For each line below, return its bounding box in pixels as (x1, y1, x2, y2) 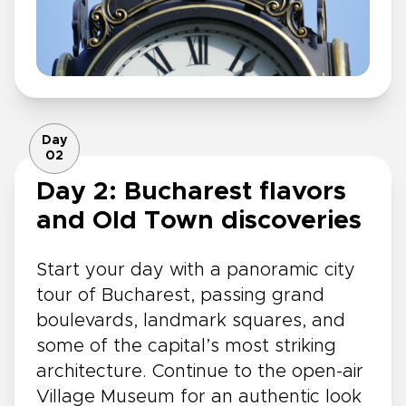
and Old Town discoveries (36, 208, 362, 235)
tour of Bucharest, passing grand (36, 286, 324, 305)
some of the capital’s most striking (36, 337, 336, 356)
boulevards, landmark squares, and (36, 312, 345, 331)
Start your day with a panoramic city (36, 261, 355, 280)
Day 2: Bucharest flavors (36, 179, 346, 206)
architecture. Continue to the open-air (36, 362, 363, 382)
